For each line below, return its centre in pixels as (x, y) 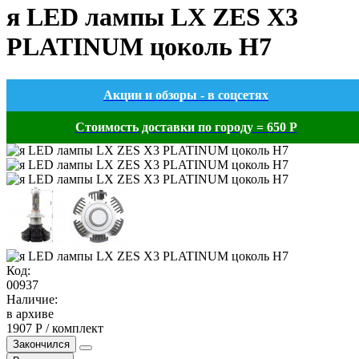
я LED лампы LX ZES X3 (152, 17)
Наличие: (32, 299)
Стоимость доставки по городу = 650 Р (186, 127)
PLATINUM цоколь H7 (139, 47)
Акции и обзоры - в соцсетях (186, 95)
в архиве (30, 313)
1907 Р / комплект (55, 328)
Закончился (41, 344)
